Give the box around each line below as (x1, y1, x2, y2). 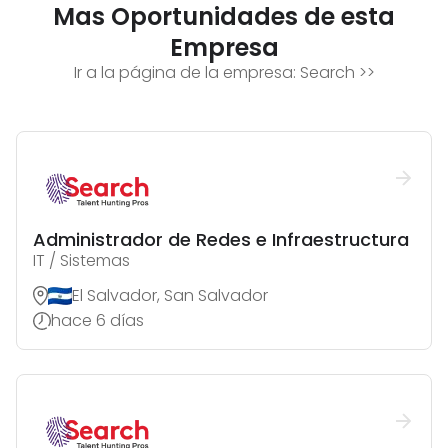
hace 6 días (51, 309, 144, 333)
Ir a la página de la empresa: (73, 61, 300, 85)
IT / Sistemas (33, 249, 130, 273)
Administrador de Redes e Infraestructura (33, 227, 409, 253)
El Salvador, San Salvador (72, 284, 268, 308)
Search (299, 61, 355, 85)
